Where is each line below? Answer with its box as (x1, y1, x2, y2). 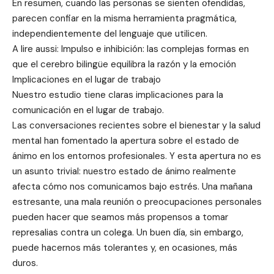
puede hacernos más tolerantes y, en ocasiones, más (12, 241, 237, 254)
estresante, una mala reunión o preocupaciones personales (12, 195, 262, 208)
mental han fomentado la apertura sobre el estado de (12, 134, 239, 147)
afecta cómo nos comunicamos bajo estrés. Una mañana (12, 180, 253, 193)
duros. (12, 256, 38, 269)
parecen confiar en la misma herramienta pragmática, (12, 12, 237, 24)
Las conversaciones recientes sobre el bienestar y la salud (12, 119, 261, 131)
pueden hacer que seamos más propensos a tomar (12, 210, 228, 223)
